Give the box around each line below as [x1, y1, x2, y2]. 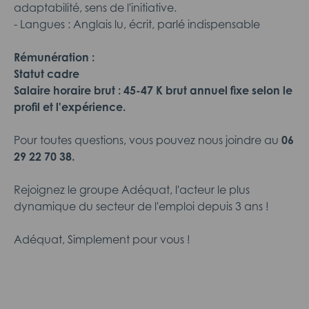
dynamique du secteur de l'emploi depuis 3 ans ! [14, 199, 269, 213]
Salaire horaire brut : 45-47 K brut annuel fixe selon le [14, 83, 292, 97]
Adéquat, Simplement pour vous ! [14, 232, 190, 246]
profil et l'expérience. [14, 100, 126, 114]
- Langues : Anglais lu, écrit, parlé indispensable [14, 17, 260, 31]
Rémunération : [14, 50, 94, 64]
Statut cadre [14, 67, 79, 81]
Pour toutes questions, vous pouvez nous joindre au [14, 133, 281, 147]
